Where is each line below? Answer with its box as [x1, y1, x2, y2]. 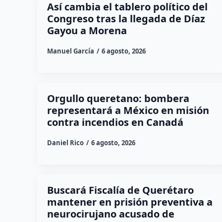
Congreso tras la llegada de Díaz [47, 11, 205, 25]
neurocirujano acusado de [47, 207, 174, 221]
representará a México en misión [47, 103, 209, 117]
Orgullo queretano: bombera [47, 91, 189, 105]
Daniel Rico [47, 138, 84, 147]
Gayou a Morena [47, 23, 127, 37]
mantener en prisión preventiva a [47, 195, 213, 209]
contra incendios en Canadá [47, 115, 183, 129]
